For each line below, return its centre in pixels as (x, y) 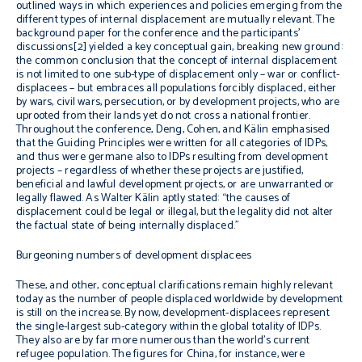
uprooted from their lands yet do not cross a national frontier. (164, 116)
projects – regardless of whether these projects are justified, (160, 171)
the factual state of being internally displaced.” (128, 226)
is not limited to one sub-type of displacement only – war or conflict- (178, 75)
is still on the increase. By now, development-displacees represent (173, 313)
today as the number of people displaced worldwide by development (180, 299)
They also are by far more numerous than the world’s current (163, 341)
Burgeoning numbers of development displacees (134, 256)
